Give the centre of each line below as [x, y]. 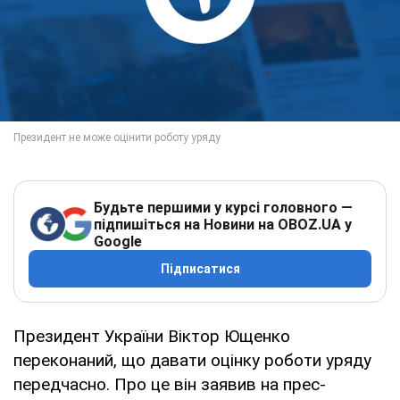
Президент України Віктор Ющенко [152, 336]
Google [118, 241]
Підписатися [200, 268]
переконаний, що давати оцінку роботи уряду [192, 360]
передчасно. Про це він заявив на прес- [170, 384]
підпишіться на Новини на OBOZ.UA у [223, 224]
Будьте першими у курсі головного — [223, 207]
